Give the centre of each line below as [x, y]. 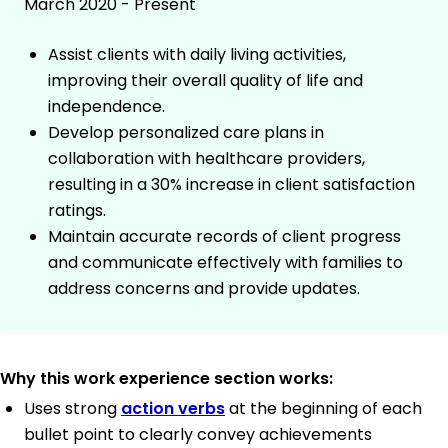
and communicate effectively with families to [225, 262]
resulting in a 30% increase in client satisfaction [231, 184]
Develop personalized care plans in [186, 132]
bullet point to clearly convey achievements [198, 434]
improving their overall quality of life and [205, 80]
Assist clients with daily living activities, [197, 54]
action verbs [173, 408]
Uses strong [72, 408]
